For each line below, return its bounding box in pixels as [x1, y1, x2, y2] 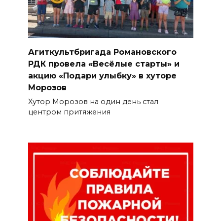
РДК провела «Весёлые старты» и [28, 59, 180, 69]
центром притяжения [28, 107, 110, 116]
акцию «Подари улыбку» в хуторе [28, 71, 177, 80]
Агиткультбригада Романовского [28, 47, 177, 57]
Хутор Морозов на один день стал [28, 97, 158, 106]
